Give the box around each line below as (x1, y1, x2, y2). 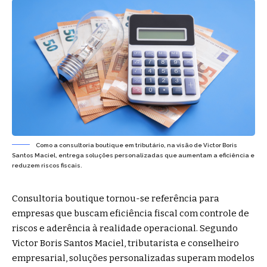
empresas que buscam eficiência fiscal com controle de (12, 207, 249, 219)
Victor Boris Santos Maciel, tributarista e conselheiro (12, 237, 239, 249)
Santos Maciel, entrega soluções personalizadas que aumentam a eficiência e (12, 151, 254, 159)
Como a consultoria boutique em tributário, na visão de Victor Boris (36, 141, 237, 148)
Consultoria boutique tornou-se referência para (12, 193, 219, 204)
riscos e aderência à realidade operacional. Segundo (12, 222, 238, 234)
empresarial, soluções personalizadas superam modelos (12, 252, 254, 263)
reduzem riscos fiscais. (12, 162, 82, 169)
